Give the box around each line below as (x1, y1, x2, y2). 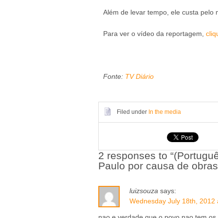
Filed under (117, 109, 148, 115)
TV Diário (125, 73, 154, 80)
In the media (148, 109, 181, 115)
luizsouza (129, 187, 158, 195)
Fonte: (103, 73, 125, 80)
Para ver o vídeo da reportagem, (103, 30, 206, 37)
